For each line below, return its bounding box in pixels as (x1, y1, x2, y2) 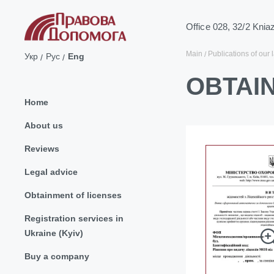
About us (24, 120, 63, 130)
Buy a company (24, 251, 89, 261)
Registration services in (24, 213, 124, 223)
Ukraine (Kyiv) (24, 228, 83, 238)
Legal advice (24, 166, 78, 177)
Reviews (24, 143, 59, 154)
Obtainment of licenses (24, 190, 122, 200)
